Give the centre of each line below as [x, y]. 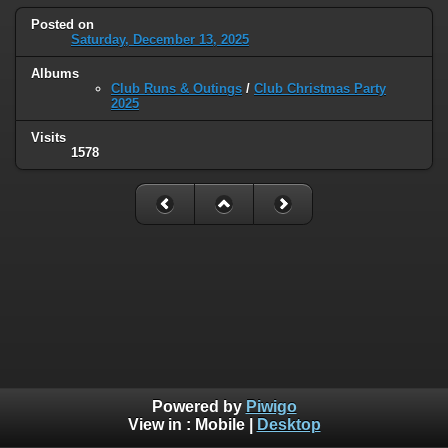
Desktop [288, 425]
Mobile [219, 425]
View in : [161, 425]
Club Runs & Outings [176, 89]
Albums [55, 74]
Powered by [198, 407]
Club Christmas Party [320, 89]
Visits [48, 138]
